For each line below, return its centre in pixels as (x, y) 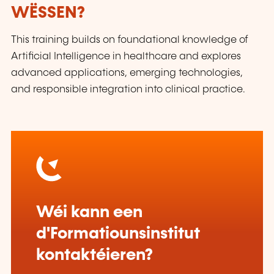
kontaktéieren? (94, 255)
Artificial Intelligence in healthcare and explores (126, 57)
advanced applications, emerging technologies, (127, 73)
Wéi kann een (89, 212)
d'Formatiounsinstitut (118, 234)
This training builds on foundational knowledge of (130, 40)
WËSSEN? (48, 13)
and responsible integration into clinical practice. (128, 90)
